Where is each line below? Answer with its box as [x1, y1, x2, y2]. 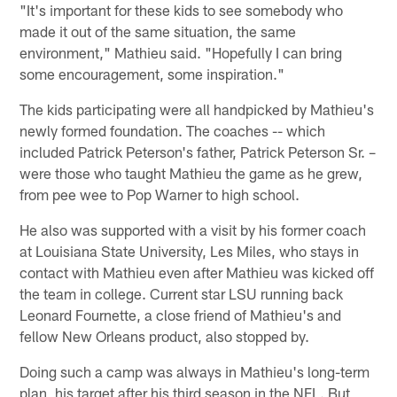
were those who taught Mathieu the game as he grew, [19, 164, 363, 183]
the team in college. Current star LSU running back [19, 284, 344, 303]
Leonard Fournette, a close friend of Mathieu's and [19, 306, 342, 324]
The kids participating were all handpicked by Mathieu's [19, 100, 375, 119]
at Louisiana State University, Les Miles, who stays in [19, 242, 360, 261]
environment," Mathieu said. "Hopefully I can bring [19, 43, 343, 62]
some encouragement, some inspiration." [19, 65, 285, 83]
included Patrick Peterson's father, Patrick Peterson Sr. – [19, 143, 377, 161]
